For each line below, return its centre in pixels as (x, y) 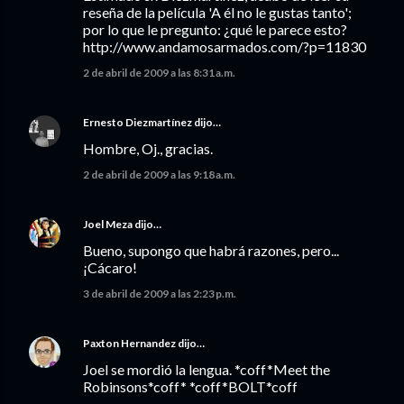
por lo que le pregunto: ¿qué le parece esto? (215, 29)
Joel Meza (108, 224)
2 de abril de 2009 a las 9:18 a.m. (159, 174)
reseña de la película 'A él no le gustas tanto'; (217, 12)
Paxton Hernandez (129, 343)
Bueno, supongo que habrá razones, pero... (211, 250)
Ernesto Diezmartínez (138, 122)
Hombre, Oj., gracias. (148, 148)
